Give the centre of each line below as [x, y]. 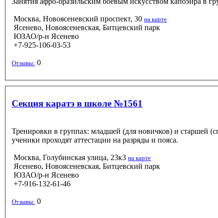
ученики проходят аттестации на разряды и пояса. [95, 140]
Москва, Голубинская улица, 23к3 [70, 157]
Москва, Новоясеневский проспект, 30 [78, 18]
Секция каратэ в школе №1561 [77, 103]
